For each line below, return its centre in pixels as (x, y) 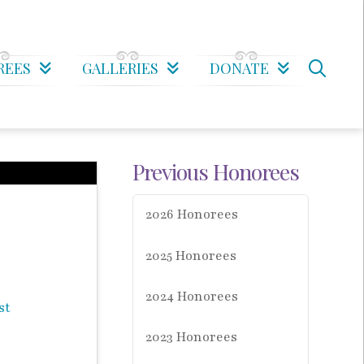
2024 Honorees (191, 296)
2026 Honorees (191, 215)
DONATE (239, 68)
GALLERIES (120, 68)
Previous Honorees (216, 171)
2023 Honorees (191, 338)
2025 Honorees (191, 256)
